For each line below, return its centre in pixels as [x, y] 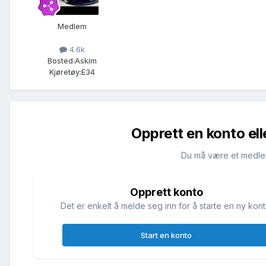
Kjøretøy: [65, 72]
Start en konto [167, 235]
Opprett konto [166, 192]
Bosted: [61, 61]
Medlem [72, 26]
